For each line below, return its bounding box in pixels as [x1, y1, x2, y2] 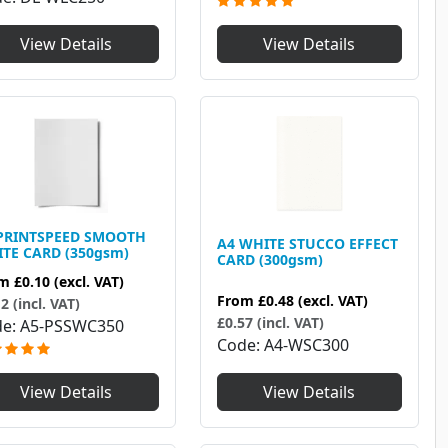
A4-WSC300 [263, 334, 349, 357]
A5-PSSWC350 [20, 315, 124, 338]
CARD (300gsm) [216, 249, 323, 269]
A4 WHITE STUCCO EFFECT [216, 233, 398, 253]
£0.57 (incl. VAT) [216, 313, 324, 333]
